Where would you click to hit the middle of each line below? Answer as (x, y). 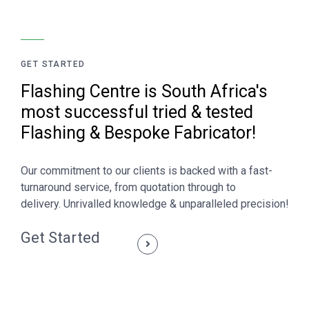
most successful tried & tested (137, 112)
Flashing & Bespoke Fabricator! (138, 133)
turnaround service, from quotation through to (128, 187)
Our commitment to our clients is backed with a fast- (147, 171)
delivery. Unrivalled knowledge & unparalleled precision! (155, 204)
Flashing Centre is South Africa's (144, 91)
